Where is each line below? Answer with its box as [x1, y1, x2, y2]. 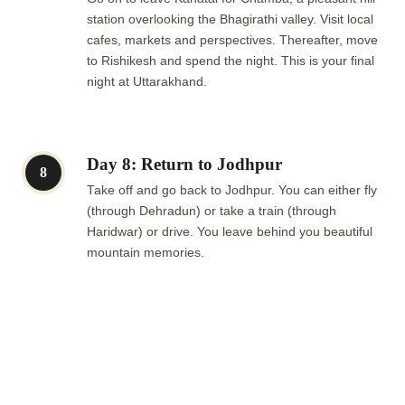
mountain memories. [87, 246, 212, 260]
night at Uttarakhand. [87, 75, 214, 89]
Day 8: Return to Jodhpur [87, 155, 282, 174]
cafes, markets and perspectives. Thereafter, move [87, 33, 378, 48]
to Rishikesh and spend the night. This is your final [87, 54, 374, 69]
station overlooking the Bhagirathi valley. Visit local [87, 13, 373, 27]
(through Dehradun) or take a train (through [87, 204, 336, 219]
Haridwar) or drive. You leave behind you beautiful [87, 225, 372, 240]
